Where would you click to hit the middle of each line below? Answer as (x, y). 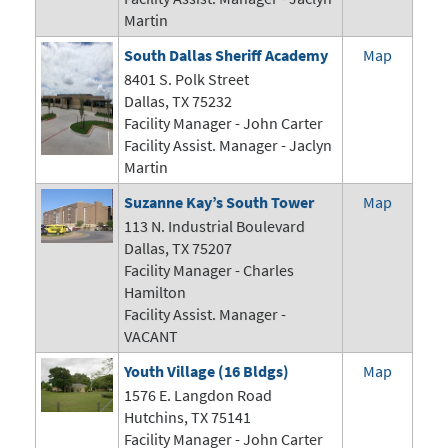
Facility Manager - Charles (209, 270)
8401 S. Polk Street (186, 79)
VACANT (151, 336)
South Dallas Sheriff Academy (226, 55)
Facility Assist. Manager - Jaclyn (228, 145)
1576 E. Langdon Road (198, 395)
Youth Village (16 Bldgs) (206, 371)
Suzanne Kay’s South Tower (219, 202)
